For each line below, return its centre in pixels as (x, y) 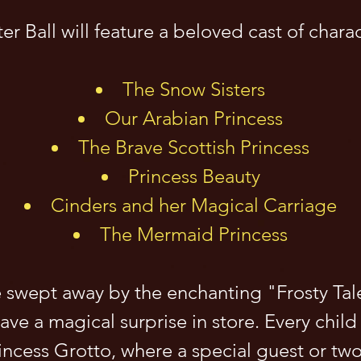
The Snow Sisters (194, 89)
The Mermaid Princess (194, 234)
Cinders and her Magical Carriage (194, 205)
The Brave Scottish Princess (194, 147)
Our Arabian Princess (194, 118)
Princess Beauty (194, 176)
